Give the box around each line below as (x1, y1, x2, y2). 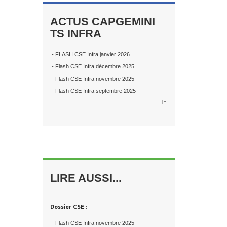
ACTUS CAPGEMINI (50, 15, 155, 28)
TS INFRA (50, 27, 101, 40)
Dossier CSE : (50, 204, 87, 210)
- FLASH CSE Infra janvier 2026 (50, 51, 130, 57)
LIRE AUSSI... (50, 172, 122, 184)
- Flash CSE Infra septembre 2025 (50, 88, 136, 94)
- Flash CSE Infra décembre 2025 (50, 63, 134, 69)
